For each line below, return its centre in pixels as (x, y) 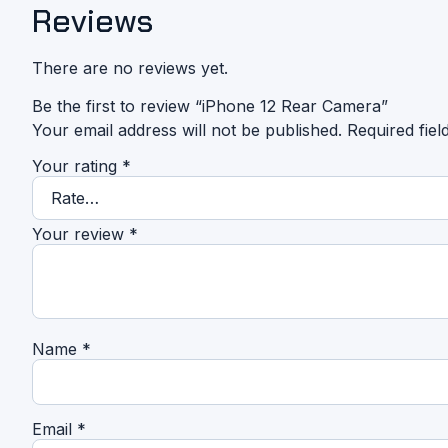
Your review (80, 233)
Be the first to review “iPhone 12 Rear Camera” (210, 106)
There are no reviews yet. (130, 67)
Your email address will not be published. (187, 130)
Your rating (77, 165)
